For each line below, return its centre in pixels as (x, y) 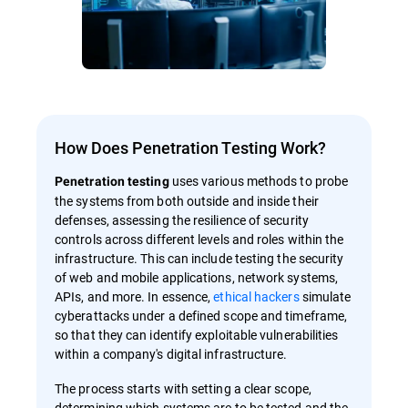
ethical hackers (256, 297)
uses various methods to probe (260, 181)
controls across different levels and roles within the (199, 240)
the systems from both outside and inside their (187, 201)
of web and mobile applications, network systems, (197, 278)
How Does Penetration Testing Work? (190, 148)
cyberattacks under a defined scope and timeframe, (201, 316)
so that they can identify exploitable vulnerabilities (197, 335)
